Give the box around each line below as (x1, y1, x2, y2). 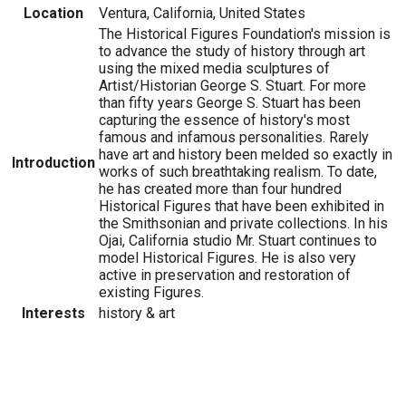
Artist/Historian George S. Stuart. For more (99, 76, 366, 94)
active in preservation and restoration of (99, 266, 351, 284)
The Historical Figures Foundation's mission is (99, 24, 391, 43)
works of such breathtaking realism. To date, (99, 162, 377, 180)
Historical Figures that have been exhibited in (99, 197, 384, 215)
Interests (22, 304, 85, 322)
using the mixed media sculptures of (99, 59, 330, 77)
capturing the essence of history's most (99, 111, 350, 129)
